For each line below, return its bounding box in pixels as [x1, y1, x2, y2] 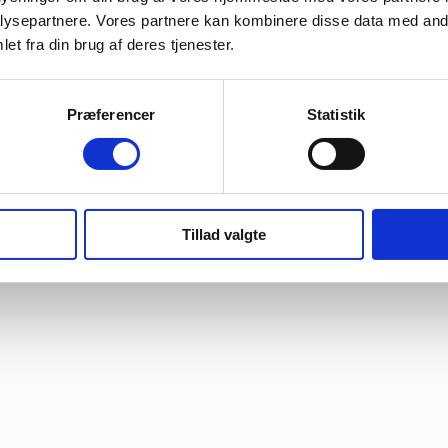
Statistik [307, 105, 365, 123]
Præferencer [66, 105, 156, 123]
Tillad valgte [182, 225, 266, 243]
